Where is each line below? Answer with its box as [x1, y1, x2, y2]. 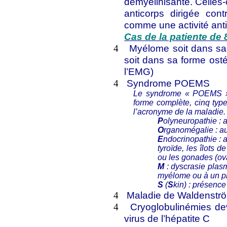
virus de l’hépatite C [124, 213, 210, 224]
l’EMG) [124, 66, 154, 77]
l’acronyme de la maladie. [133, 107, 226, 116]
